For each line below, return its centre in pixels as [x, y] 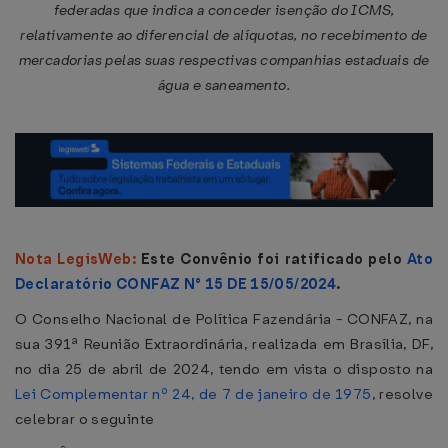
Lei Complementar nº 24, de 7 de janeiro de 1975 [193, 394]
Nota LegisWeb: [78, 259]
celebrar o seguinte [85, 419]
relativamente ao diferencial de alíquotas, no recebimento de [224, 35]
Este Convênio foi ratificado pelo [273, 259]
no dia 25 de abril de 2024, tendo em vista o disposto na [224, 369]
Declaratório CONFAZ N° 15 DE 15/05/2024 [176, 284]
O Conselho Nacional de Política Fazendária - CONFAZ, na [224, 319]
